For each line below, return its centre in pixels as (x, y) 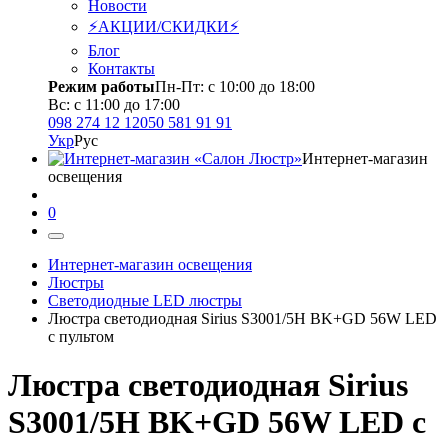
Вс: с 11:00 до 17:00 (114, 104)
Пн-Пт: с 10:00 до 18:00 (235, 86)
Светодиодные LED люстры (145, 300)
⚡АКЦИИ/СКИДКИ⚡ (163, 26)
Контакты (121, 68)
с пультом (81, 336)
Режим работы (101, 86)
